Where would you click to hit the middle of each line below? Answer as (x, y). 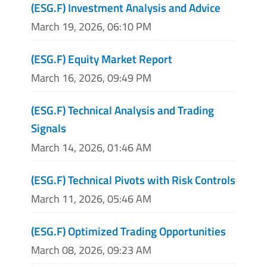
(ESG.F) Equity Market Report (102, 59)
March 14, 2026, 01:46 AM (91, 147)
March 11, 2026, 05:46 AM (91, 198)
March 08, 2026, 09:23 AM (91, 250)
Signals (49, 128)
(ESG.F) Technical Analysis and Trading (122, 110)
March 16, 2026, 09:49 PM (91, 78)
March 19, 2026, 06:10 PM (91, 27)
